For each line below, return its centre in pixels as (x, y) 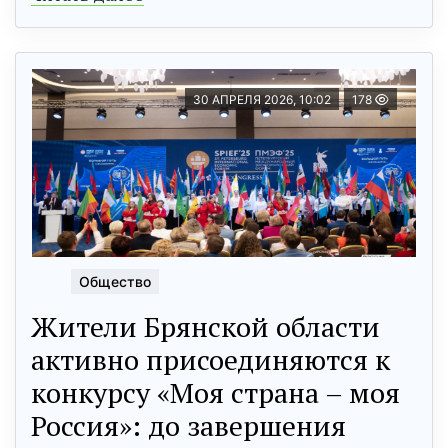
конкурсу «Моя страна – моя (215, 393)
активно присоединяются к (210, 360)
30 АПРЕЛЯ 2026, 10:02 (262, 100)
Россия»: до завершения (188, 426)
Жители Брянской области (205, 327)
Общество (115, 282)
